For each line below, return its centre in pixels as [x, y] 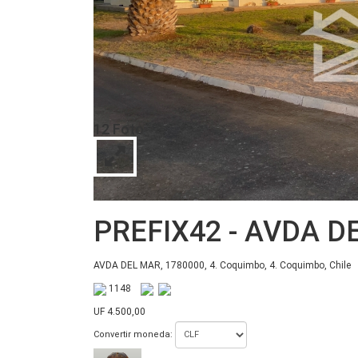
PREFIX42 [161, 231]
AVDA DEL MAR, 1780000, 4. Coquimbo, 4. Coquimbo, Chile [222, 265]
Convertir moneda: [134, 335]
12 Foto [119, 129]
